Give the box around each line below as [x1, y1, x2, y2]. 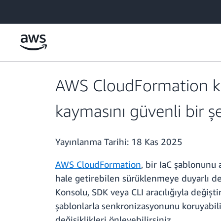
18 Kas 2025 [131, 136, 183, 147]
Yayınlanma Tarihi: [55, 136, 131, 147]
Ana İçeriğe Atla [4, 5, 53, 14]
